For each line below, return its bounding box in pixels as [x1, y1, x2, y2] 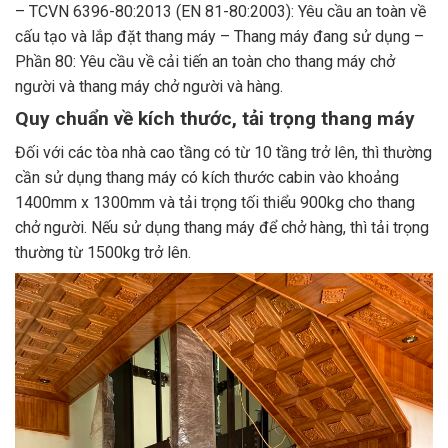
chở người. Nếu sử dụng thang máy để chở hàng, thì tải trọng [15, 218, 429, 238]
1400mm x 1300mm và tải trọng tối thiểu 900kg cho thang [15, 193, 415, 213]
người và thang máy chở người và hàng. [15, 76, 283, 96]
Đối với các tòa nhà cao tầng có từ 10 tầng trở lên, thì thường [15, 143, 432, 163]
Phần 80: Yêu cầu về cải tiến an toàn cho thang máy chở [15, 51, 395, 71]
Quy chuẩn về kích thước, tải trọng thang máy [15, 106, 415, 130]
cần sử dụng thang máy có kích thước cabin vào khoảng [15, 168, 399, 188]
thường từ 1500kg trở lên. [15, 243, 191, 263]
